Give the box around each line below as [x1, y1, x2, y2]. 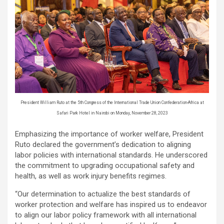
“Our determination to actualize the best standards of [15, 189, 190, 199]
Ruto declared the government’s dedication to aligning [15, 140, 191, 149]
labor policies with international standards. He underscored [15, 150, 207, 160]
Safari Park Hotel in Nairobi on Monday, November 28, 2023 [56, 110, 168, 115]
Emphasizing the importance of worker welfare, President [15, 129, 203, 139]
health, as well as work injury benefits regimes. [15, 171, 166, 181]
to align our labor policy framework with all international [15, 210, 196, 220]
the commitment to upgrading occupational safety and [15, 161, 194, 170]
